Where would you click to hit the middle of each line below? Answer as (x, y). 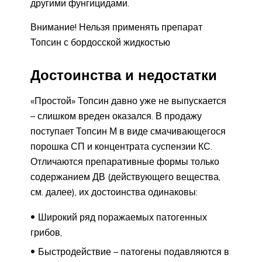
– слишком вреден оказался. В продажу (116, 116)
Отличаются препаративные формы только (125, 161)
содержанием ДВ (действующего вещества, (125, 176)
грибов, (46, 232)
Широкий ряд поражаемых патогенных (123, 217)
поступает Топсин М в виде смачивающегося (128, 131)
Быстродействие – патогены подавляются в (134, 251)
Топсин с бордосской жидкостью (100, 42)
